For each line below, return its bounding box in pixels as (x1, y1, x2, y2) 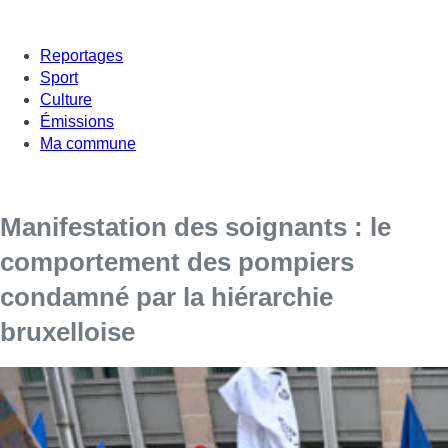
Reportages (40, 46, 123, 64)
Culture (40, 90, 92, 108)
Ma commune (40, 134, 136, 152)
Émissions (40, 112, 114, 130)
